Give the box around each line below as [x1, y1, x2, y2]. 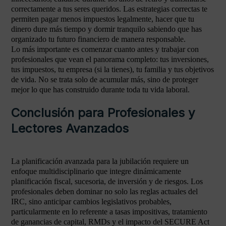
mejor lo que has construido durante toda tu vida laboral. [11, 85, 190, 94]
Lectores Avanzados [11, 121, 129, 136]
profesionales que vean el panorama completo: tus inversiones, [11, 55, 209, 64]
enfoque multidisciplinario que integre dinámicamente [11, 167, 181, 176]
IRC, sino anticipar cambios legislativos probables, [11, 197, 172, 206]
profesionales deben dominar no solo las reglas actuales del [11, 187, 198, 196]
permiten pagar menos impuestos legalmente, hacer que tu [11, 15, 194, 23]
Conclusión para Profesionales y [11, 105, 195, 120]
